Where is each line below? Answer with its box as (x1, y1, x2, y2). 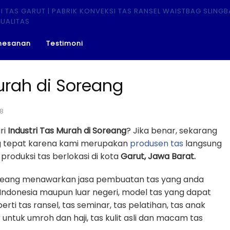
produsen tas (130, 138, 183, 149)
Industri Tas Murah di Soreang (8, 125, 126, 137)
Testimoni (46, 39, 83, 48)
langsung (183, 138, 222, 149)
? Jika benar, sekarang (126, 125, 217, 137)
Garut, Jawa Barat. (121, 150, 196, 162)
